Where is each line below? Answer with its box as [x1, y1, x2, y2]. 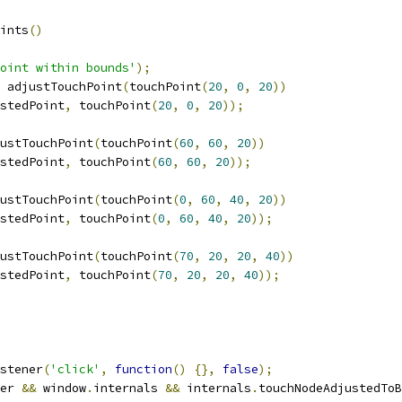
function [115, 362, 172, 377]
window [36, 380, 86, 396]
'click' [50, 362, 100, 377]
